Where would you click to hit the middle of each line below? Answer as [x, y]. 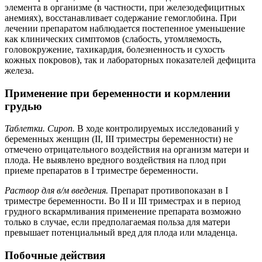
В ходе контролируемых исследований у [157, 129]
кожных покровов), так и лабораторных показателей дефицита [130, 60]
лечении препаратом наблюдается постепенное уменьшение [125, 28]
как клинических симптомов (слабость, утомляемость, [113, 39]
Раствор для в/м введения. [56, 191]
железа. [19, 70]
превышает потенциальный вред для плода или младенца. [121, 233]
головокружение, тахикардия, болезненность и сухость [115, 49]
